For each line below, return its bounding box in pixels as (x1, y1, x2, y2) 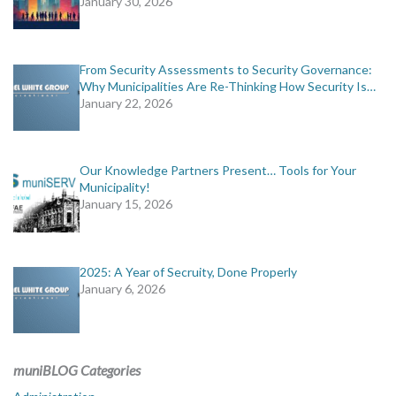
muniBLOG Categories (13, 361, 141, 378)
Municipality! (80, 179, 150, 195)
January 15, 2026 (80, 196, 172, 212)
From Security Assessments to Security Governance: (80, 61, 372, 77)
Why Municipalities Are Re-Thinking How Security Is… (80, 78, 376, 94)
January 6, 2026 (80, 281, 165, 297)
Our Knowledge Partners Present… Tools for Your (80, 163, 356, 179)
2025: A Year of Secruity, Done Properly (80, 264, 297, 280)
